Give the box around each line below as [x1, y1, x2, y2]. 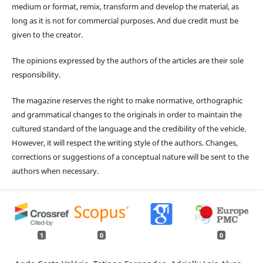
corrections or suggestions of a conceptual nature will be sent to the [11, 151, 249, 163]
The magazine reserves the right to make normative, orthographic [11, 95, 242, 106]
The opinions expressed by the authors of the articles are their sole [11, 55, 244, 66]
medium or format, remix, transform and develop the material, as [11, 1, 239, 12]
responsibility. [11, 69, 60, 80]
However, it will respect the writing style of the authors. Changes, [11, 137, 238, 149]
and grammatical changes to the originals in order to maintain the [11, 109, 242, 120]
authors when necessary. [11, 166, 99, 177]
